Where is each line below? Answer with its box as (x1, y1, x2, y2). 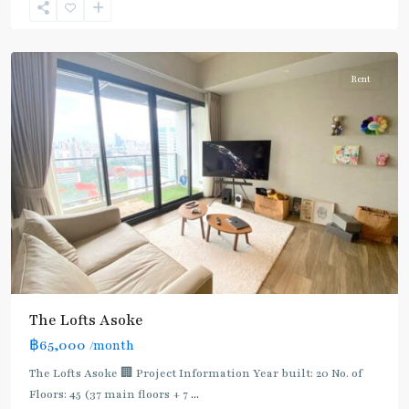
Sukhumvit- (29, 5, 100, 20)
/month (89, 337, 134, 354)
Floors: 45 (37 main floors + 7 (29, 386, 191, 402)
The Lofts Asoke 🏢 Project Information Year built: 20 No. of (29, 365, 362, 381)
